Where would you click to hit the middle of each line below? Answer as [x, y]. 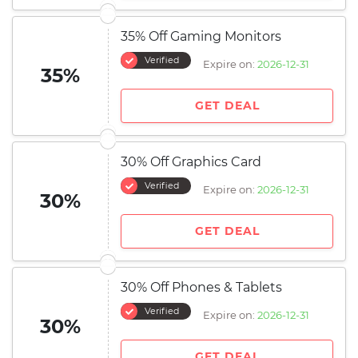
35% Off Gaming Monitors [201, 36]
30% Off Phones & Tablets [201, 287]
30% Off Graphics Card [191, 162]
